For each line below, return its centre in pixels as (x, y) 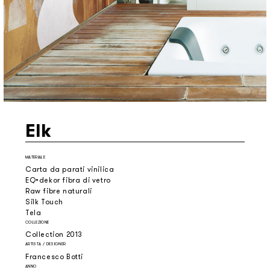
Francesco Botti (54, 256)
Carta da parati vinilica (70, 170)
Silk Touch (44, 202)
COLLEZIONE (37, 222)
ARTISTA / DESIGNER (46, 244)
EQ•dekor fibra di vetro (68, 181)
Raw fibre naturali (59, 191)
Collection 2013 (54, 235)
